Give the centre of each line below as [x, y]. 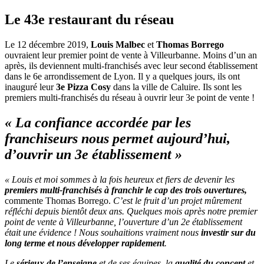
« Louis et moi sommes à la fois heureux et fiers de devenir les [120, 179]
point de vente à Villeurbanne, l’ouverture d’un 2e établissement [123, 222]
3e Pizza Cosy [83, 87]
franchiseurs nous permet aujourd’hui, [118, 138]
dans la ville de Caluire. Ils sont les [176, 87]
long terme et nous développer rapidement [85, 243]
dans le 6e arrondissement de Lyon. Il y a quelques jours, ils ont [122, 77]
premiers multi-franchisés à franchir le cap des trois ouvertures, [126, 190]
